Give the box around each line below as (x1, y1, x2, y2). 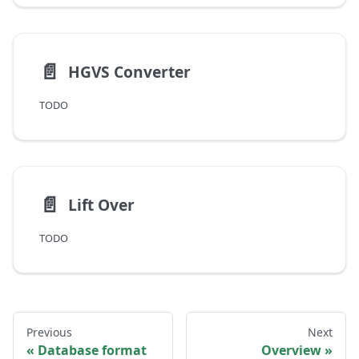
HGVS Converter (67, 60, 191, 83)
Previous (26, 325, 72, 341)
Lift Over (67, 193, 135, 216)
